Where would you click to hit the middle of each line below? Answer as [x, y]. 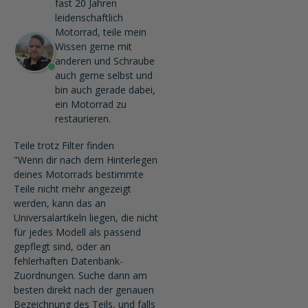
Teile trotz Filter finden [64, 146]
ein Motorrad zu [91, 104]
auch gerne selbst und [104, 76]
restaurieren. [83, 119]
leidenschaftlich [89, 18]
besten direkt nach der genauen [84, 290]
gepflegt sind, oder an [62, 247]
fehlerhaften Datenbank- [68, 261]
